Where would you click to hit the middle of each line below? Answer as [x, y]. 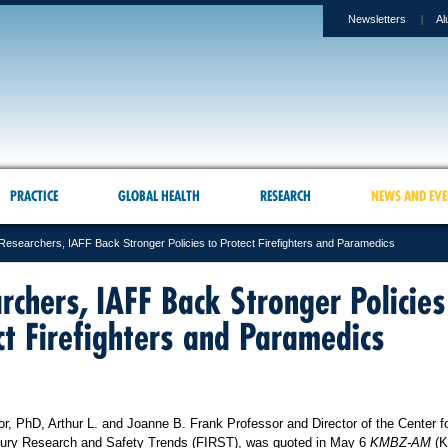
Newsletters [377, 19]
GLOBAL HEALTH [158, 196]
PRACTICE [33, 196]
